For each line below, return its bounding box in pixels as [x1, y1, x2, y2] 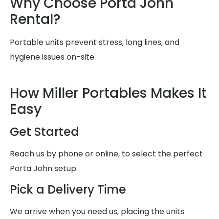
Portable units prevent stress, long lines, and [10, 36, 179, 48]
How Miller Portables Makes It [10, 84, 207, 103]
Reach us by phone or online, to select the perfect [10, 148, 203, 160]
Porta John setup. [10, 163, 78, 175]
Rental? [10, 9, 61, 29]
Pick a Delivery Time [10, 181, 126, 198]
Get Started [10, 124, 79, 140]
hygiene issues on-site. [10, 51, 96, 63]
